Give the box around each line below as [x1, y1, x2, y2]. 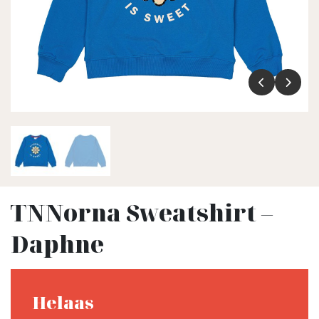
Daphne [11, 229, 104, 259]
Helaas [32, 290, 94, 314]
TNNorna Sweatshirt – [11, 197, 273, 228]
